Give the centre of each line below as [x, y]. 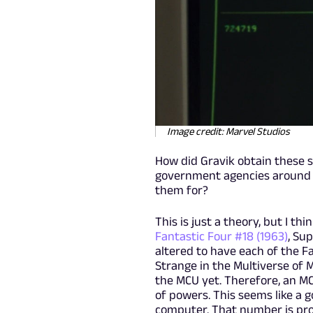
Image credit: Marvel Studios [228, 131]
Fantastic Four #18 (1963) [221, 236]
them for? [181, 190]
